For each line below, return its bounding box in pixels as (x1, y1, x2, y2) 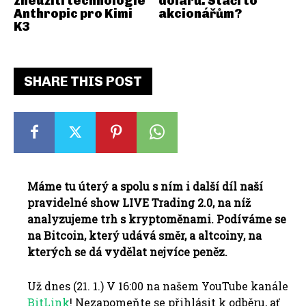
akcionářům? (158, 5, 242, 21)
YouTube (201, 278, 248, 293)
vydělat (105, 244, 147, 259)
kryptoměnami (128, 211, 211, 226)
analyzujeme (27, 211, 98, 226)
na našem (146, 278, 199, 293)
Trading (152, 195, 195, 210)
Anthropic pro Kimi (14, 5, 133, 21)
